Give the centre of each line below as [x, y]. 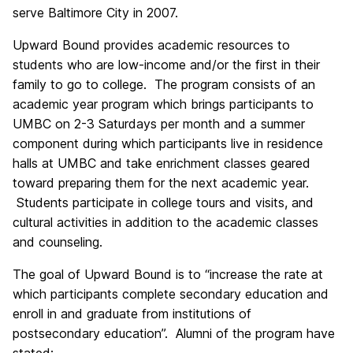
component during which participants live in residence [168, 144]
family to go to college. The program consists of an [164, 85]
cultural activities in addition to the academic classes [165, 223]
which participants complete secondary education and [171, 294]
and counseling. [58, 242]
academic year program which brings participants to [163, 104]
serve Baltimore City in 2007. [95, 13]
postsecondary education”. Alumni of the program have [174, 334]
